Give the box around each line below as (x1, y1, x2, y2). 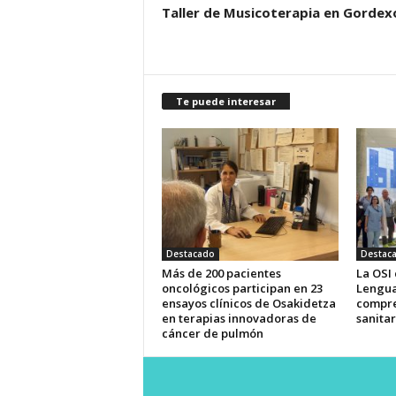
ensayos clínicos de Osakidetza (161, 295, 336, 311)
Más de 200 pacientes (161, 265, 281, 281)
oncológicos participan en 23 (161, 280, 323, 296)
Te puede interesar (175, 95, 276, 108)
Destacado (165, 247, 215, 260)
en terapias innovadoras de (161, 310, 316, 326)
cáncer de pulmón (161, 325, 263, 341)
